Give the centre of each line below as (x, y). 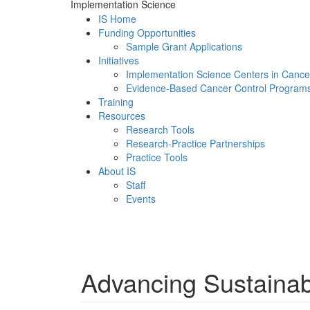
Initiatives (119, 60)
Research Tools (160, 129)
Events (141, 199)
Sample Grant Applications (184, 46)
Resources (122, 116)
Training (116, 102)
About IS (117, 171)
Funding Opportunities (147, 33)
